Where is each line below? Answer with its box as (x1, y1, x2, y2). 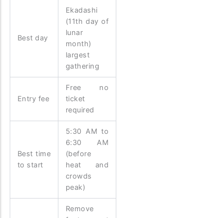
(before (65, 149, 91, 159)
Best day (17, 34, 48, 43)
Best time (17, 149, 51, 159)
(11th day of (65, 17, 109, 26)
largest (65, 51, 90, 60)
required (65, 106, 94, 115)
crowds (65, 172, 92, 181)
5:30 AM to (65, 127, 109, 136)
